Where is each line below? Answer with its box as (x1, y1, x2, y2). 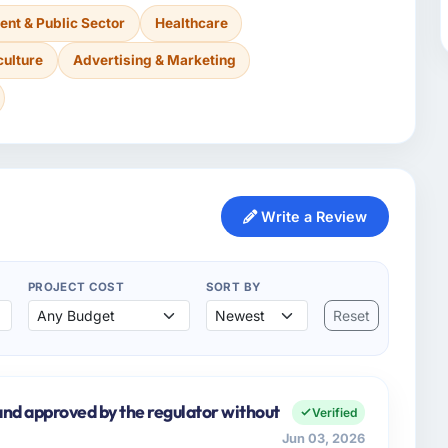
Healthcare (154, 14, 228, 31)
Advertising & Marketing (72, 52, 236, 69)
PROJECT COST (27, 279, 125, 294)
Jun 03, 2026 (282, 430, 366, 446)
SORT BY (205, 279, 261, 294)
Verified (312, 404, 358, 420)
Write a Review (256, 207, 367, 225)
